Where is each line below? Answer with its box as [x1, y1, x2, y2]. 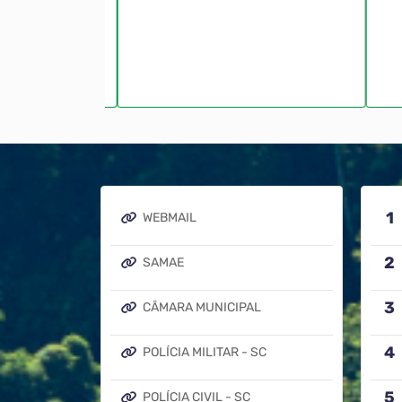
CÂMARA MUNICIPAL [143, 300, 261, 316]
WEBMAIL [143, 210, 197, 226]
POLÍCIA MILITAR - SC [143, 345, 267, 361]
